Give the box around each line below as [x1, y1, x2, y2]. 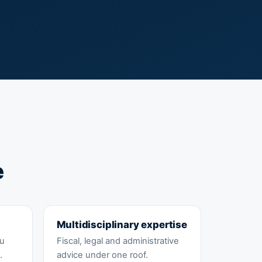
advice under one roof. [56, 250, 148, 261]
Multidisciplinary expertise [56, 219, 187, 231]
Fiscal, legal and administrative [56, 236, 179, 247]
